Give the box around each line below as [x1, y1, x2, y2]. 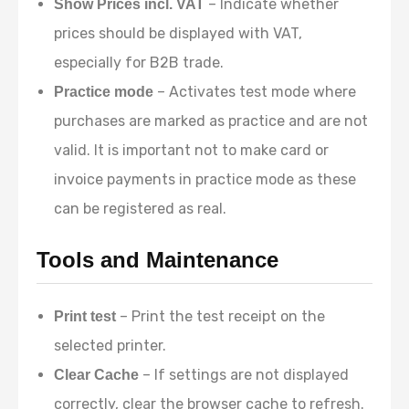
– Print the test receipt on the [116, 308, 326, 325]
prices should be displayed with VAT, [54, 25, 303, 42]
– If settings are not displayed [139, 366, 350, 383]
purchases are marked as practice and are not [54, 112, 369, 130]
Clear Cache [54, 367, 140, 383]
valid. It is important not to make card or [54, 142, 330, 159]
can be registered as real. [54, 200, 227, 217]
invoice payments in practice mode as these [54, 171, 357, 188]
